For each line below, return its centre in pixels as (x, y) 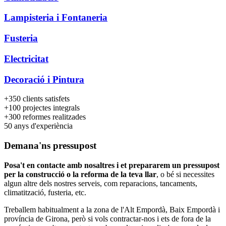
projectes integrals (50, 108)
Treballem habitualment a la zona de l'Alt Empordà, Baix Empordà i (112, 209)
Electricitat (26, 59)
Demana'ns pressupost (50, 146)
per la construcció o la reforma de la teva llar (80, 174)
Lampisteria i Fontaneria (56, 18)
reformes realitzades (53, 117)
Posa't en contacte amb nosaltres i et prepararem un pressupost (112, 165)
